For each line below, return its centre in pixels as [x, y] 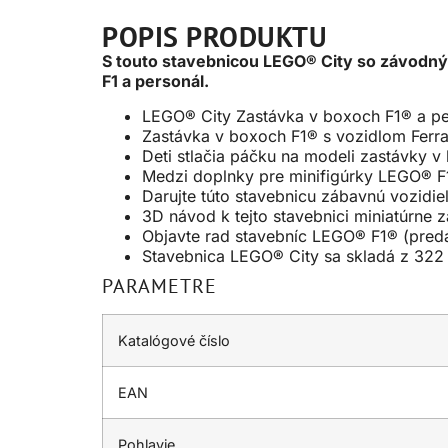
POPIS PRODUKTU [214, 37]
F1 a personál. [155, 81]
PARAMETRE [159, 285]
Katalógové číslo [174, 340]
